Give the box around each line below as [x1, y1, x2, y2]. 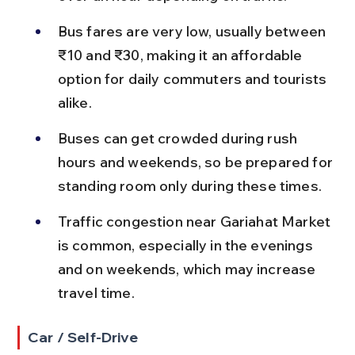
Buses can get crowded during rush [57, 128, 301, 147]
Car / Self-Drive [28, 327, 138, 346]
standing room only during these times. [57, 176, 322, 195]
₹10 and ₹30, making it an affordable [57, 45, 306, 64]
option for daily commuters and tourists [57, 69, 330, 88]
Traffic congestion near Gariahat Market [57, 212, 334, 231]
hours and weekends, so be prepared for [57, 152, 337, 171]
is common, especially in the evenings [57, 235, 316, 254]
